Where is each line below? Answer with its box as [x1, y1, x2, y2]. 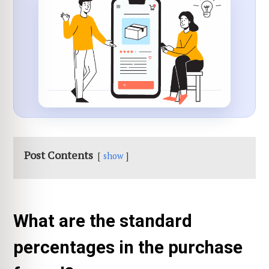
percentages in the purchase [13, 237, 243, 258]
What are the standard [13, 210, 192, 231]
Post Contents [24, 147, 93, 162]
